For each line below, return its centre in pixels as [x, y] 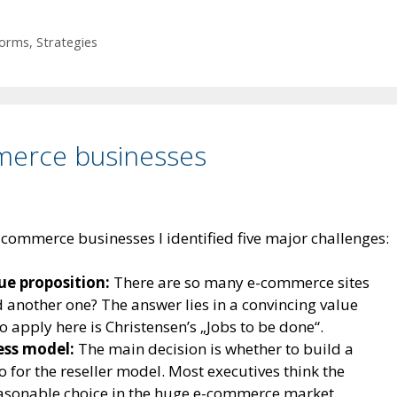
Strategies [66, 42]
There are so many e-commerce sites [240, 283]
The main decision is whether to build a [214, 349]
